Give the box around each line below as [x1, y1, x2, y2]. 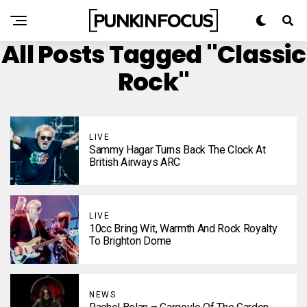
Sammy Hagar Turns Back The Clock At [89, 143, 266, 156]
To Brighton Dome [89, 234, 171, 247]
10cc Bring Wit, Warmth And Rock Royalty [89, 222, 278, 235]
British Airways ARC [89, 156, 180, 169]
